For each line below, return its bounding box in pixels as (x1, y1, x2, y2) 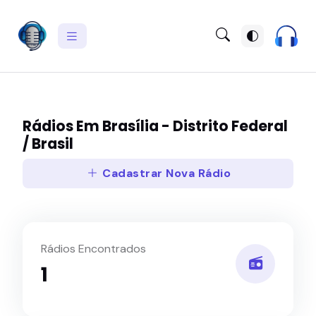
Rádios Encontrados (40, 241, 146, 256)
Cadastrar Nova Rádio (99, 166, 231, 181)
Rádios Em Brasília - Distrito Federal (23, 116, 288, 137)
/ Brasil (23, 134, 73, 154)
